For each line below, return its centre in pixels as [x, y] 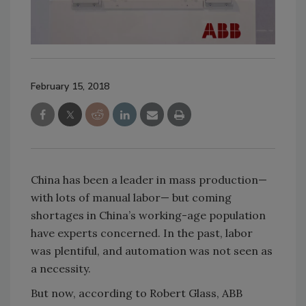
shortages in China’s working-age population [148, 215]
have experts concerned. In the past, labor [142, 233]
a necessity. [61, 268]
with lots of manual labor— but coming [131, 197]
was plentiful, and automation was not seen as [152, 250]
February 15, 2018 [70, 86]
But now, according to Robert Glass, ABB [137, 293]
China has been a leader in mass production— [149, 179]
